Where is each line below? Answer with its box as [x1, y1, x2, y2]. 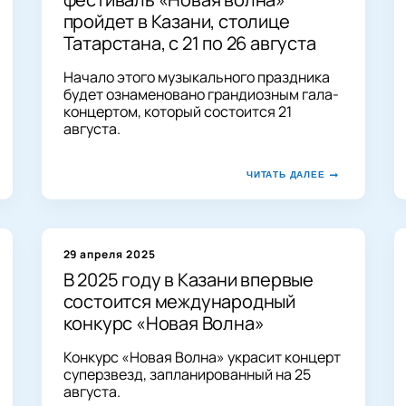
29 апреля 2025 [63, 246, 156, 262]
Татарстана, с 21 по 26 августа [63, 30, 316, 55]
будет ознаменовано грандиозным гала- [63, 83, 339, 104]
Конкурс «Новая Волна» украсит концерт [63, 346, 341, 367]
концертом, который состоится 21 [63, 101, 292, 121]
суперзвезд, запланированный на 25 [63, 363, 311, 384]
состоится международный [63, 288, 295, 314]
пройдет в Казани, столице [63, 8, 290, 34]
